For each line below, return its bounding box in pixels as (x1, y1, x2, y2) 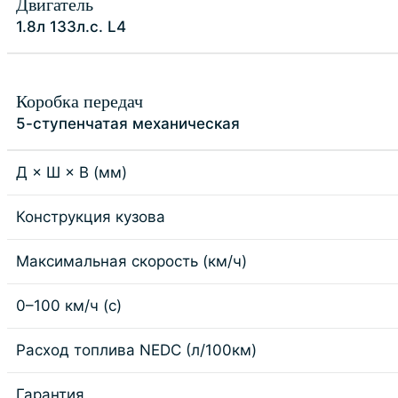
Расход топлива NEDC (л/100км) (16, 341, 257, 359)
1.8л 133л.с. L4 (16, 18, 126, 36)
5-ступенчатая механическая (16, 115, 240, 132)
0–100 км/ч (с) (16, 297, 122, 314)
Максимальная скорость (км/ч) (16, 252, 247, 270)
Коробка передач (16, 92, 143, 111)
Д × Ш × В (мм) (16, 163, 127, 181)
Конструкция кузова (16, 208, 165, 226)
